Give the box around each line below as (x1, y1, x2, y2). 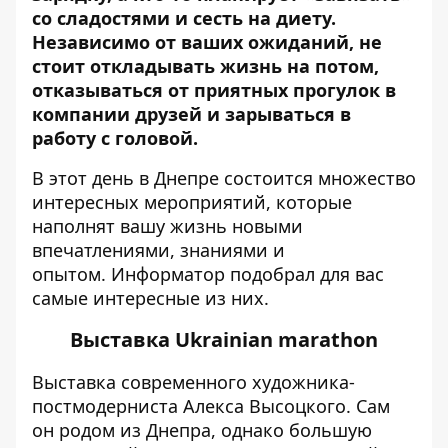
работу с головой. (32, 125, 203, 150)
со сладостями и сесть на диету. (32, 5, 336, 30)
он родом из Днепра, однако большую (32, 417, 372, 442)
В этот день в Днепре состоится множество (32, 165, 416, 190)
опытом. (32, 261, 111, 286)
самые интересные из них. (32, 285, 269, 310)
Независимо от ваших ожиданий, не (32, 29, 382, 54)
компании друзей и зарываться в (32, 101, 351, 126)
